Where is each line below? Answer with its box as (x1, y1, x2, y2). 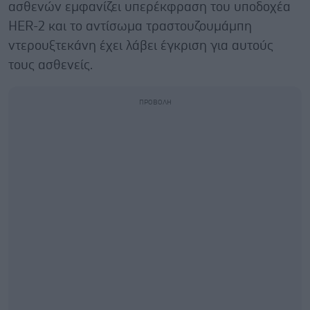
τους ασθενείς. (8, 58, 93, 72)
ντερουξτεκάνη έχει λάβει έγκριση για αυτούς (8, 39, 273, 53)
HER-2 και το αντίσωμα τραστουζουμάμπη (8, 19, 252, 33)
